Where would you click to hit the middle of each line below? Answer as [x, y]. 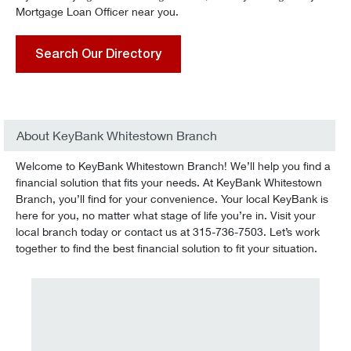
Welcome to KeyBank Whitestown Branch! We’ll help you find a [173, 166]
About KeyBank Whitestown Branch [117, 135]
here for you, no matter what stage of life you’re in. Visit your [166, 215]
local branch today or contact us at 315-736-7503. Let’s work [168, 232]
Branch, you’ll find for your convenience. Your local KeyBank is [172, 199]
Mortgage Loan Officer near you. [97, 11]
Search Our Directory [98, 54]
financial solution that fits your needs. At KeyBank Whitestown [169, 182]
